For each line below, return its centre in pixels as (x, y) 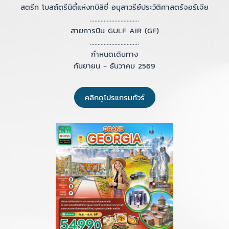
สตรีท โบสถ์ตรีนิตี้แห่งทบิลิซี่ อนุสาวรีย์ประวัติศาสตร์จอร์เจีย (114, 7)
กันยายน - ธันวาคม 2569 (114, 66)
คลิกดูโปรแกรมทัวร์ (114, 97)
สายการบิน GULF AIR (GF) (114, 30)
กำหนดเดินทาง (114, 54)
